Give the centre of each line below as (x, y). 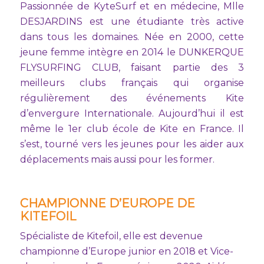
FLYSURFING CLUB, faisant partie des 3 (132, 67)
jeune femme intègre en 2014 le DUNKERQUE (132, 52)
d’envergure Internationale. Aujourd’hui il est (132, 113)
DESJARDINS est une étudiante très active (132, 21)
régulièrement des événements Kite (132, 98)
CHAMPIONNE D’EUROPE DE (107, 203)
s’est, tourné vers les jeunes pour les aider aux (132, 144)
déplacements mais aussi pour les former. (117, 159)
